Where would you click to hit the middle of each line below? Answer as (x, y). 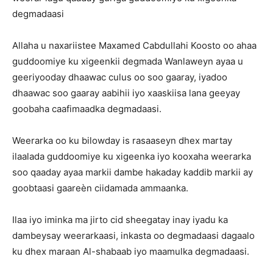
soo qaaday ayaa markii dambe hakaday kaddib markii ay (133, 172)
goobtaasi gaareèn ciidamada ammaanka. (100, 188)
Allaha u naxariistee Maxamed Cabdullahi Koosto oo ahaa (134, 45)
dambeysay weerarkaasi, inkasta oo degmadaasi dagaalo (133, 236)
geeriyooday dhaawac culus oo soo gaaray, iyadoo (120, 77)
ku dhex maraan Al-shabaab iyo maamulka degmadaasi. (131, 251)
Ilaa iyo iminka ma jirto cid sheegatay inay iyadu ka (120, 220)
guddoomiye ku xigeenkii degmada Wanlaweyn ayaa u (128, 61)
